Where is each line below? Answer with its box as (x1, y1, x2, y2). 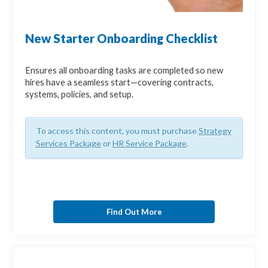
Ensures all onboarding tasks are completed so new (25, 65, 224, 76)
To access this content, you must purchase (35, 126, 199, 136)
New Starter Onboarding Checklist (25, 31, 218, 46)
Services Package (35, 138, 101, 149)
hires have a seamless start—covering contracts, (25, 77, 214, 88)
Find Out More (106, 206, 162, 217)
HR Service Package (112, 138, 187, 149)
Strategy (198, 126, 232, 136)
